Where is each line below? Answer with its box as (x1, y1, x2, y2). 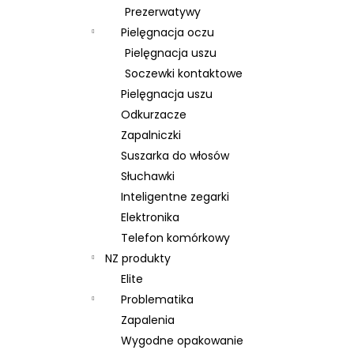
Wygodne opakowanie (121, 332, 243, 348)
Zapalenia (121, 311, 175, 328)
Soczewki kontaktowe (125, 65, 243, 81)
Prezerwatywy (125, 3, 201, 20)
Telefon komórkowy (121, 229, 230, 246)
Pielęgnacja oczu (121, 24, 214, 40)
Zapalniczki (121, 126, 181, 143)
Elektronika (121, 209, 179, 225)
